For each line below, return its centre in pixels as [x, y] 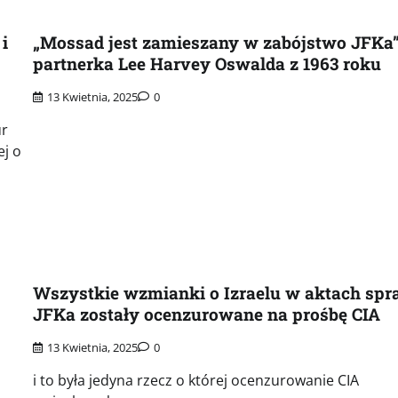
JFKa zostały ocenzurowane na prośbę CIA [206, 314]
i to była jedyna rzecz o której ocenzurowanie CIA [195, 381]
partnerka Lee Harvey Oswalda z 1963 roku [207, 63]
